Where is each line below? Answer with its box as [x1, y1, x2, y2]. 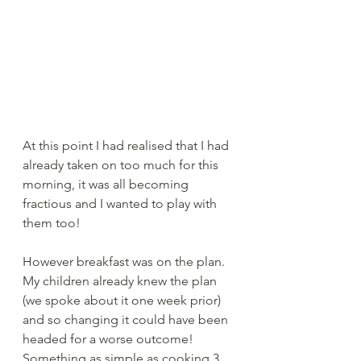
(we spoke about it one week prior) [23, 292, 224, 308]
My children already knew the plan [23, 272, 220, 288]
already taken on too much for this [23, 156, 222, 172]
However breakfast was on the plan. [23, 253, 231, 269]
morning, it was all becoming [23, 176, 192, 192]
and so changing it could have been [23, 311, 231, 327]
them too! [23, 214, 84, 230]
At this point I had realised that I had [23, 137, 232, 153]
